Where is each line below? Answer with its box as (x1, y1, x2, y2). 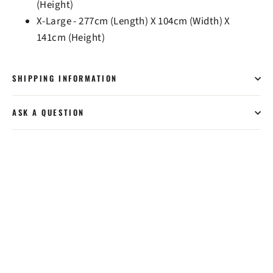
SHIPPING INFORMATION (12, 73, 118, 85)
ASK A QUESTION (12, 107, 85, 119)
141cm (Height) (37, 30, 105, 46)
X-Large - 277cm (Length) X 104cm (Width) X (37, 14, 230, 29)
